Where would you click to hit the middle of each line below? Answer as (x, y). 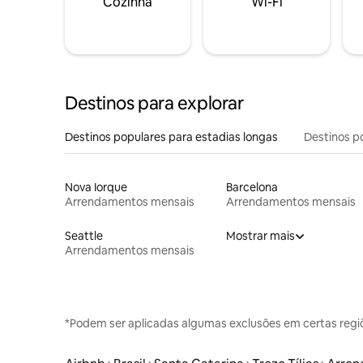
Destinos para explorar (154, 103)
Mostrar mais (260, 236)
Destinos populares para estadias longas (171, 137)
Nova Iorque (96, 187)
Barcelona (252, 187)
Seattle (84, 236)
